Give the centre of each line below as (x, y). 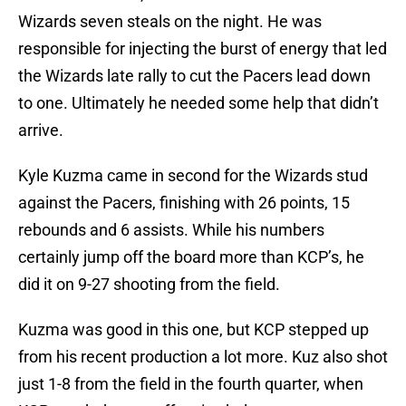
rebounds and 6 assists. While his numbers (171, 230)
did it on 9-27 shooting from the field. (149, 285)
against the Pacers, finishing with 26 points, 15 (184, 203)
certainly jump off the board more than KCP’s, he (191, 257)
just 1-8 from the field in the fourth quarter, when (191, 384)
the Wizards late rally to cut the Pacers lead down (194, 76)
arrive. (41, 130)
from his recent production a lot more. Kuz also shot (203, 357)
